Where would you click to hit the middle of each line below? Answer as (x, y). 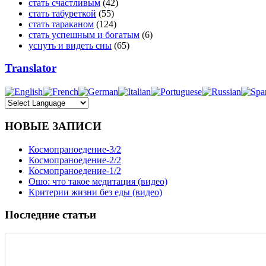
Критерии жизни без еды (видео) (95, 192)
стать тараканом (61, 24)
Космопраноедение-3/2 (75, 149)
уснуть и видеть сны (70, 45)
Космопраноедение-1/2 (75, 170)
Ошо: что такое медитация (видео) (98, 181)
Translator (31, 68)
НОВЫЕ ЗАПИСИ (53, 126)
